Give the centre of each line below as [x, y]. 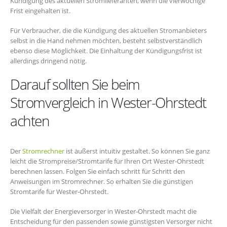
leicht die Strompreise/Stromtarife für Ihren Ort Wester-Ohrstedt [107, 161]
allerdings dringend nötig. [48, 61]
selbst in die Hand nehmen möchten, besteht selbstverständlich [106, 40]
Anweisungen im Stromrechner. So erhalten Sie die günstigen [102, 182]
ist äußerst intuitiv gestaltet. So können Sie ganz [137, 151]
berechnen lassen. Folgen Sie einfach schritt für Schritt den [98, 172]
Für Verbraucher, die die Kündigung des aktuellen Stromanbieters [108, 30]
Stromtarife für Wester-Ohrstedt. [59, 192]
